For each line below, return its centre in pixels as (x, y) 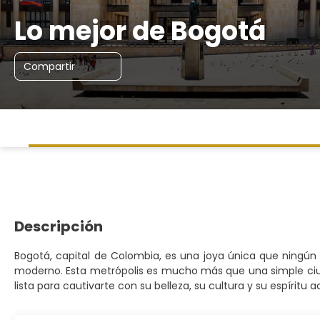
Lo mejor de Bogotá (140, 31)
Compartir (49, 66)
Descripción (59, 226)
